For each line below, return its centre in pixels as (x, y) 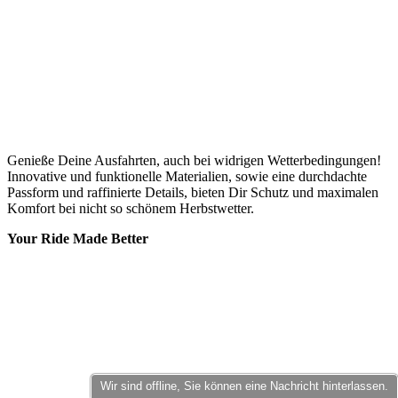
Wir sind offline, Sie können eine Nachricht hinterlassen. (244, 386)
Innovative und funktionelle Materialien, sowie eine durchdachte (187, 176)
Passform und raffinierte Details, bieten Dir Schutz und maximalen (193, 192)
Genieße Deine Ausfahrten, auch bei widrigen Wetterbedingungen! (194, 160)
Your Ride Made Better (78, 238)
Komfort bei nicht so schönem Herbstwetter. (131, 208)
